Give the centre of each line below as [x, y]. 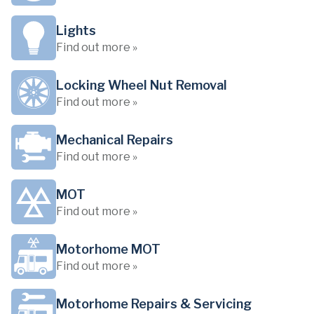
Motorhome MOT [108, 249]
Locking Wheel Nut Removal [142, 85]
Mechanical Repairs [115, 140]
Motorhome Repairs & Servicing [154, 304]
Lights [76, 30]
